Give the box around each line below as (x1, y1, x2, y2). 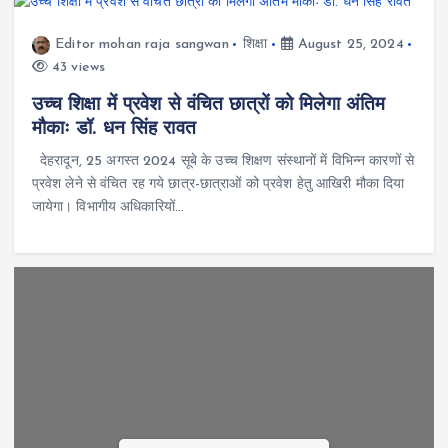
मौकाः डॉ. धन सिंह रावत (31, 119, 196, 140)
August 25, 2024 (293, 37, 404, 53)
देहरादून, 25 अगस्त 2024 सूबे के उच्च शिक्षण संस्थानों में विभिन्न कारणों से (31, 154, 414, 170)
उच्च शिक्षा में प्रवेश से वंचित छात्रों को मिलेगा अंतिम (31, 95, 386, 116)
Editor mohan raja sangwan (55, 37, 229, 53)
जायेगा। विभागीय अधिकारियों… (31, 200, 184, 216)
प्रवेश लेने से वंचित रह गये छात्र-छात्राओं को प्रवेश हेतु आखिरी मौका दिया (31, 177, 405, 193)
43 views (47, 60, 106, 76)
